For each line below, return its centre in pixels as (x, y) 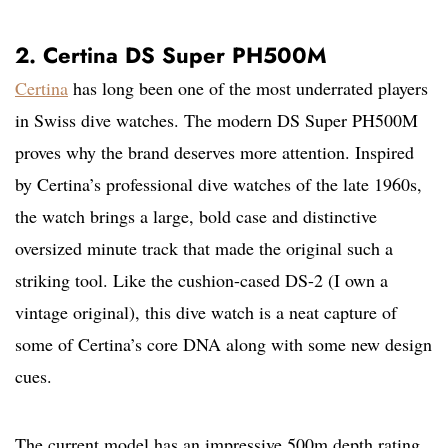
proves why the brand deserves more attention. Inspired (214, 152)
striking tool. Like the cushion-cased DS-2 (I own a (201, 280)
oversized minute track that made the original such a (204, 248)
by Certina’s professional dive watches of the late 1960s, (218, 184)
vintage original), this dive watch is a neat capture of (206, 312)
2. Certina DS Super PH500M (171, 55)
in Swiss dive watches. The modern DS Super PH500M (216, 120)
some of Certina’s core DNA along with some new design (223, 344)
